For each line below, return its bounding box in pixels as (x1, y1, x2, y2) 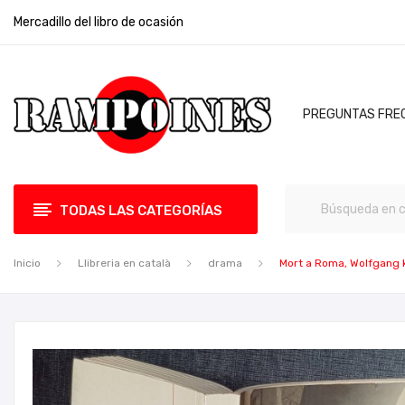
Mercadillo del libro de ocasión (14, 14, 184, 30)
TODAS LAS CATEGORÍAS (60, 202, 222, 219)
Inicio (14, 257, 41, 269)
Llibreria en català (78, 257, 171, 269)
